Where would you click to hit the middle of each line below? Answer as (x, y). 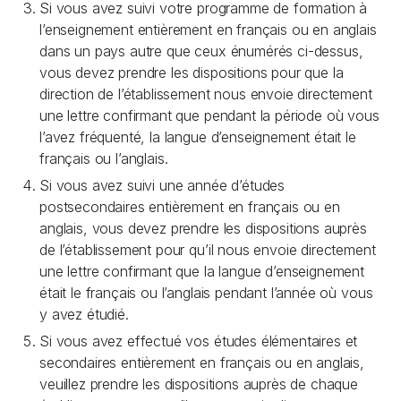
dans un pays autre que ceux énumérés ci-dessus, (201, 51)
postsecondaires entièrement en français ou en (190, 207)
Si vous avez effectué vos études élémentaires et (199, 341)
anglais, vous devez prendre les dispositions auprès (203, 228)
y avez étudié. (84, 314)
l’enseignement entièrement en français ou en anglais (208, 30)
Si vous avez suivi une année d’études (162, 185)
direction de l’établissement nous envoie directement (206, 94)
